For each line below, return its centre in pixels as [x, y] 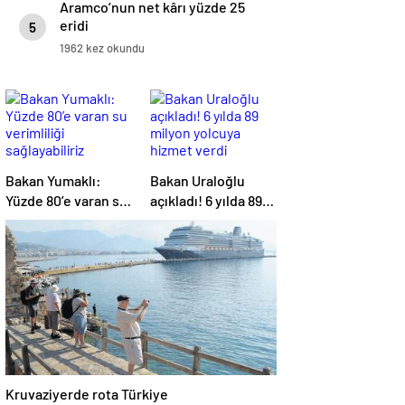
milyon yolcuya [197, 221]
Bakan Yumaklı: [53, 181]
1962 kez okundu [102, 48]
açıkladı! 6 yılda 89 [206, 201]
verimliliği [37, 221]
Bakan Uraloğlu [198, 181]
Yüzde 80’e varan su [66, 201]
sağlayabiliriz [47, 240]
